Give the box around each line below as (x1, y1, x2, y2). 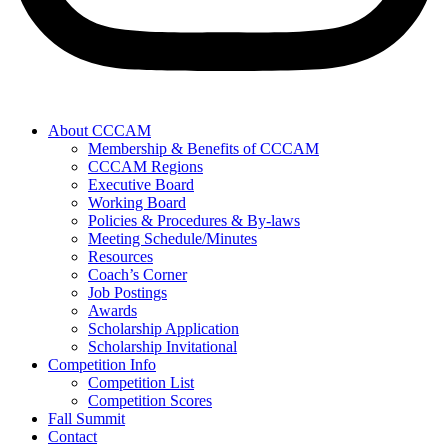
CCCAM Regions (88, 157, 203, 175)
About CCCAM (48, 121, 151, 139)
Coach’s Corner (88, 265, 187, 283)
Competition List (88, 373, 194, 391)
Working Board (88, 193, 186, 211)
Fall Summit (48, 409, 125, 427)
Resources (88, 247, 153, 265)
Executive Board (88, 175, 194, 193)
